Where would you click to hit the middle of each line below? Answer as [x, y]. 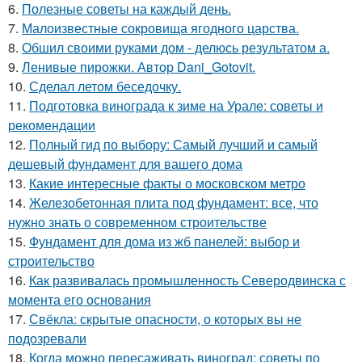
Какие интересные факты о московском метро [167, 183]
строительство [51, 260]
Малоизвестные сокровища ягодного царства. [160, 27]
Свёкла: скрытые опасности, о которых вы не [165, 318]
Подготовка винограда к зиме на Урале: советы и [176, 105]
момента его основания [80, 299]
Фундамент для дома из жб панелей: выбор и [164, 241]
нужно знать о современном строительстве [137, 221]
